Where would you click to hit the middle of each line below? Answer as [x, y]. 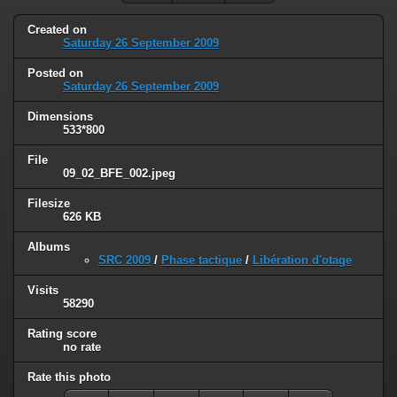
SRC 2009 [125, 260]
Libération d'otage [302, 260]
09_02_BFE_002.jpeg [119, 174]
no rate [82, 346]
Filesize [49, 204]
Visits [43, 290]
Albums [49, 246]
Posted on [55, 74]
